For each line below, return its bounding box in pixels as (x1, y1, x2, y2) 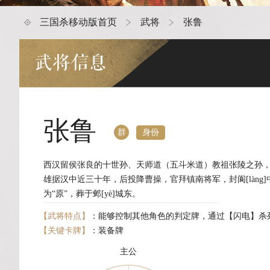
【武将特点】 (39, 212, 90, 221)
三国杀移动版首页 (40, 17, 117, 27)
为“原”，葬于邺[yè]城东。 (43, 189, 140, 198)
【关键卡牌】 (39, 226, 90, 235)
